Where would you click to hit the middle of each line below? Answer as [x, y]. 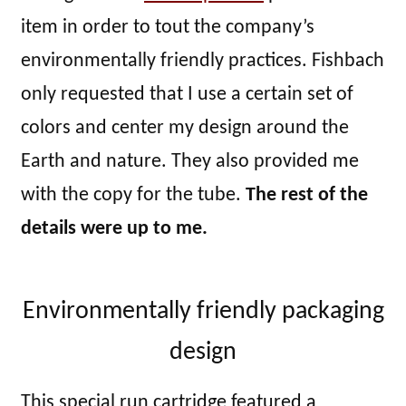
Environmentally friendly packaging [203, 311]
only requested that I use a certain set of [187, 94]
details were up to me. [114, 228]
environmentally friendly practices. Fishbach [203, 61]
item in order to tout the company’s [168, 27]
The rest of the [304, 195]
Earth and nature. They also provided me [190, 161]
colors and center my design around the [185, 128]
